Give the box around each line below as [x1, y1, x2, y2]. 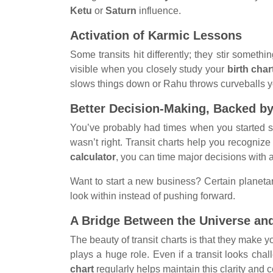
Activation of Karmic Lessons [70, 28, 242, 42]
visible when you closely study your [70, 63, 227, 74]
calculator [70, 151, 116, 162]
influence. [136, 5, 181, 16]
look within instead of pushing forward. [70, 190, 235, 201]
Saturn [105, 5, 136, 16]
